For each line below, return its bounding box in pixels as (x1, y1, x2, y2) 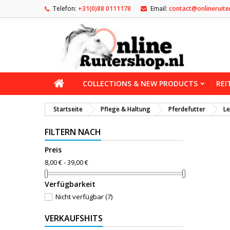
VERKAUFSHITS (45, 212, 103, 224)
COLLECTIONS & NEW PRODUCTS (83, 79, 198, 88)
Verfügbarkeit (45, 179, 95, 189)
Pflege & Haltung (101, 105, 150, 113)
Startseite (53, 105, 83, 113)
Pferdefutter (168, 105, 205, 113)
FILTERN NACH (45, 126, 101, 138)
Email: (150, 4, 167, 13)
